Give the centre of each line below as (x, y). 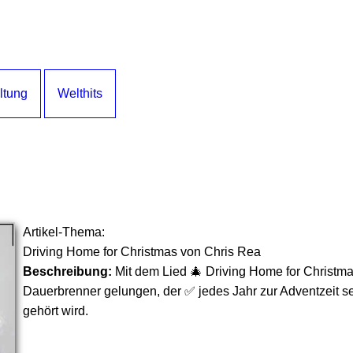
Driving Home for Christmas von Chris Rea (142, 252)
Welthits (80, 93)
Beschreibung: (67, 271)
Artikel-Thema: (64, 232)
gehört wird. (56, 311)
